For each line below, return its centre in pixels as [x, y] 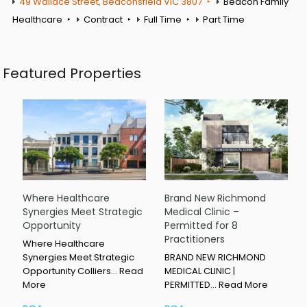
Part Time [224, 19]
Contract [103, 19]
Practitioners [195, 240]
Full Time [163, 19]
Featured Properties [72, 73]
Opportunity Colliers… [71, 271]
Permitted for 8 [201, 226]
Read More [243, 285]
